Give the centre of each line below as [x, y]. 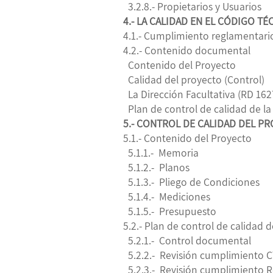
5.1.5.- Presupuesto [170, 211]
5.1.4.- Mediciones [167, 196]
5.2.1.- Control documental [187, 240]
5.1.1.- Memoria [161, 152]
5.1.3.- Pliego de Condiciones [191, 182]
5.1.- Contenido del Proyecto [189, 138]
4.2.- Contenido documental [187, 50]
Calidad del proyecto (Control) [194, 79]
